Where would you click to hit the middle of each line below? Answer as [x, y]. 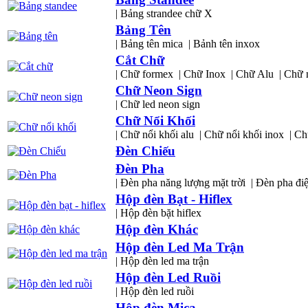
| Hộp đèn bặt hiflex [158, 213]
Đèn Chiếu [145, 151]
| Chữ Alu [252, 74]
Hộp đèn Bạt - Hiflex [174, 199]
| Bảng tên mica [149, 44]
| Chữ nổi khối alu [155, 134]
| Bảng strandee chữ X [164, 13]
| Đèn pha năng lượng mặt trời [180, 183]
